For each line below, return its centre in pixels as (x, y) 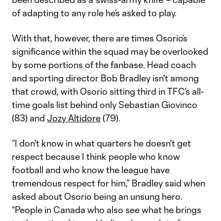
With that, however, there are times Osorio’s (100, 38)
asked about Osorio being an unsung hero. (97, 196)
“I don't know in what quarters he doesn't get (101, 143)
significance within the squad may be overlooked (110, 51)
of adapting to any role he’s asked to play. (94, 13)
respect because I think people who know (96, 156)
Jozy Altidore (74, 118)
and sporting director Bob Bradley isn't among (105, 78)
